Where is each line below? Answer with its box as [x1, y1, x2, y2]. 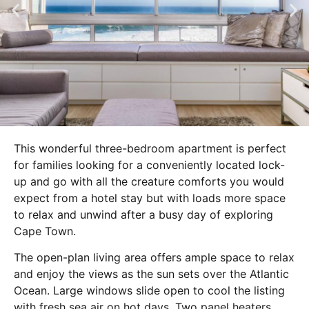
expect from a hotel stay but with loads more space [14, 191, 286, 205]
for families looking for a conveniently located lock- [14, 158, 285, 172]
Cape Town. [14, 224, 76, 238]
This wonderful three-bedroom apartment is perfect [14, 141, 286, 155]
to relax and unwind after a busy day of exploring [14, 208, 273, 221]
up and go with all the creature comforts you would [14, 175, 284, 188]
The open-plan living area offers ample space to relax [14, 250, 295, 265]
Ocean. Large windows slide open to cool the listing [14, 283, 285, 298]
